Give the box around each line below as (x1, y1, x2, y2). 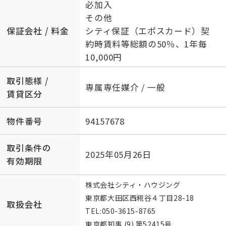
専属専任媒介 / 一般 (85, 81, 165, 93)
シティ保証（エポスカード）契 (85, 25, 210, 37)
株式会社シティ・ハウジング (85, 179, 181, 190)
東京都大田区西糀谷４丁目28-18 (85, 192, 196, 203)
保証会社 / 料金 (7, 25, 69, 37)
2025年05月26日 (85, 148, 151, 161)
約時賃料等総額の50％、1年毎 (85, 38, 207, 50)
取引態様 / (7, 74, 49, 87)
